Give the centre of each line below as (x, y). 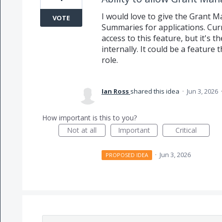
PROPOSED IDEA (127, 155)
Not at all (82, 130)
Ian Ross (115, 91)
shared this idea (155, 91)
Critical (186, 130)
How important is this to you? (89, 118)
